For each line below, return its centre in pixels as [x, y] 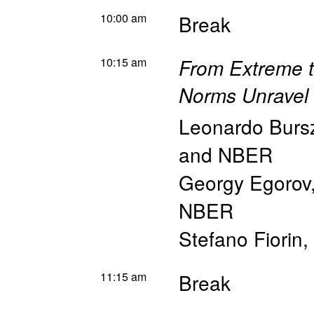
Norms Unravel [244, 95]
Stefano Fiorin [241, 238]
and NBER [226, 154]
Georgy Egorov [245, 182]
